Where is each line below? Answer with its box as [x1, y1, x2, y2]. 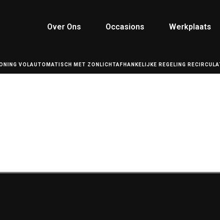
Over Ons [47, 22, 81, 31]
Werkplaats [169, 22, 211, 31]
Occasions [106, 22, 144, 31]
